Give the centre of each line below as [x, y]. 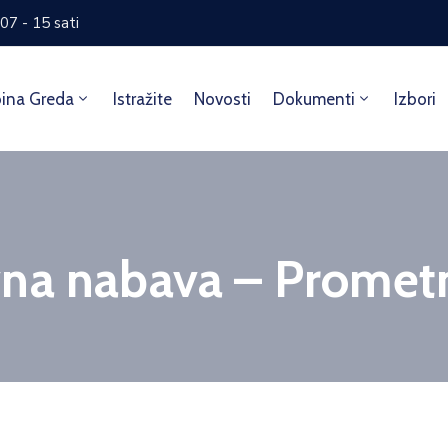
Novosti [223, 99]
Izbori [415, 99]
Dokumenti [314, 99]
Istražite [143, 99]
